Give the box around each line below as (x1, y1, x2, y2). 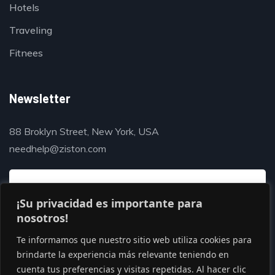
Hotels (9, 1, 39, 14)
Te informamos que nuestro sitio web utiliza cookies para (17, 234, 252, 246)
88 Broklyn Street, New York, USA (9, 125, 159, 137)
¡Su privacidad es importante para (17, 196, 203, 211)
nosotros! (17, 211, 68, 225)
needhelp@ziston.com (9, 142, 106, 155)
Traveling (9, 24, 52, 36)
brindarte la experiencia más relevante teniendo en (17, 249, 229, 260)
